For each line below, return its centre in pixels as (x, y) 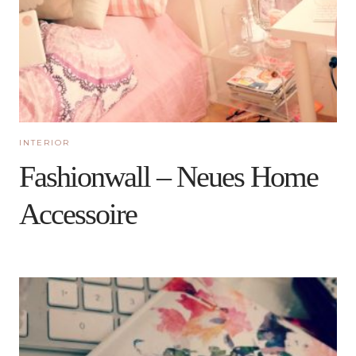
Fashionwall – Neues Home (168, 176)
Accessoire (78, 214)
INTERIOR (44, 143)
